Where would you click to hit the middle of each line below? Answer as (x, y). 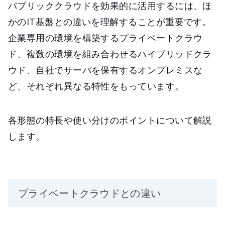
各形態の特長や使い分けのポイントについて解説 (110, 120)
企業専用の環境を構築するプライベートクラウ (105, 38)
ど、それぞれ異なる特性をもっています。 (96, 86)
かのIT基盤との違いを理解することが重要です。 (110, 22)
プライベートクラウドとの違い (90, 193)
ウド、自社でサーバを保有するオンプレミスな (105, 70)
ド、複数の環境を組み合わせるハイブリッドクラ (110, 54)
